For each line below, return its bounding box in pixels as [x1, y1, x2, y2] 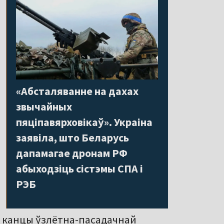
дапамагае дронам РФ [16, 145, 127, 160]
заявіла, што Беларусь [16, 130, 129, 144]
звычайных [16, 99, 72, 113]
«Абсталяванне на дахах [16, 83, 138, 98]
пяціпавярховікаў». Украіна [16, 114, 152, 129]
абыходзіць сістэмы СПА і [16, 161, 143, 175]
